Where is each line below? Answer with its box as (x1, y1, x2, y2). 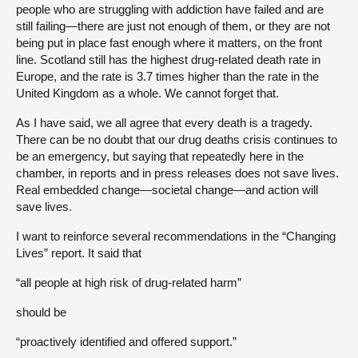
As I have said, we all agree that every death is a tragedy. (16, 116, 312, 130)
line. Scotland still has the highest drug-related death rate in (16, 53, 320, 67)
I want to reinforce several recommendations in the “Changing (16, 229, 336, 244)
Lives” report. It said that (16, 246, 141, 261)
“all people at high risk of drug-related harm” (16, 276, 241, 290)
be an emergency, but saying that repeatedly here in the (16, 149, 304, 164)
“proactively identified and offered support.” (16, 335, 237, 349)
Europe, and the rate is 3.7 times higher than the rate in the (16, 70, 319, 84)
